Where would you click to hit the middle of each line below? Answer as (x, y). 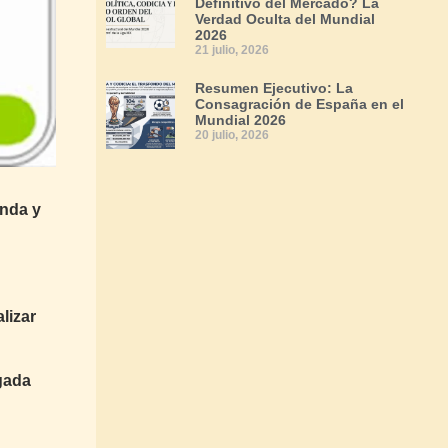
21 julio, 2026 (232, 50)
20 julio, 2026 (232, 135)
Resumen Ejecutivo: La (274, 88)
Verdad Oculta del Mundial (285, 19)
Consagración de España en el (299, 104)
